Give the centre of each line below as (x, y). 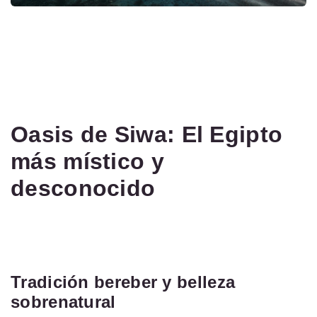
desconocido (83, 188)
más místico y (87, 161)
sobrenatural (63, 301)
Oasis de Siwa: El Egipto (147, 134)
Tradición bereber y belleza (123, 282)
